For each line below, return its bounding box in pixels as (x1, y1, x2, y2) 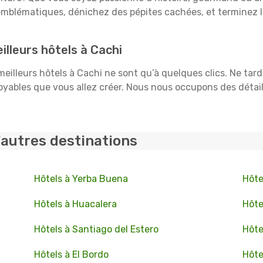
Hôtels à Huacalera (33, 198, 117, 210)
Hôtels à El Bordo (33, 249, 109, 260)
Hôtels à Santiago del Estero (33, 224, 159, 235)
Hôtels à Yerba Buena (33, 173, 128, 184)
